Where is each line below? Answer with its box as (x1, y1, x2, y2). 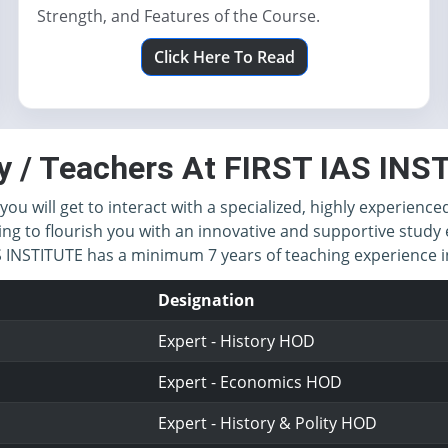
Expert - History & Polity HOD (158, 412, 378, 434)
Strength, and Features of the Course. (37, 5, 320, 27)
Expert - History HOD (158, 330, 316, 352)
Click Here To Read (153, 46, 295, 68)
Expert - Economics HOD (158, 371, 343, 393)
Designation (158, 289, 256, 311)
